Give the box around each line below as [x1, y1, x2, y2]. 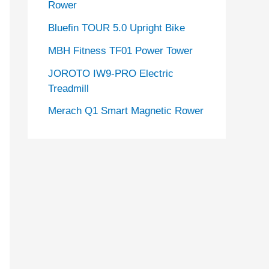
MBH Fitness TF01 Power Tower [48, 44, 193, 56]
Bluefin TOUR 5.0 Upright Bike [48, 22, 185, 34]
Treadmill [48, 82, 89, 94]
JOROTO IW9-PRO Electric [48, 67, 174, 79]
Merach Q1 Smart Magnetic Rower [48, 105, 204, 117]
